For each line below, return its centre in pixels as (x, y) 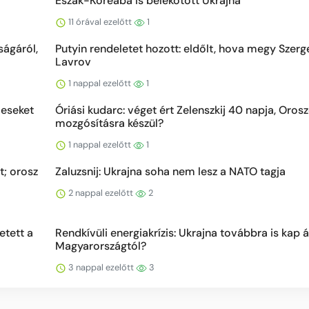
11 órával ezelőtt (100, 22)
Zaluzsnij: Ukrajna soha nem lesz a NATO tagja (170, 171)
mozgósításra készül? (109, 123)
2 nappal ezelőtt (101, 193)
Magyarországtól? (101, 246)
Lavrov (73, 62)
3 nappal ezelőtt (101, 267)
